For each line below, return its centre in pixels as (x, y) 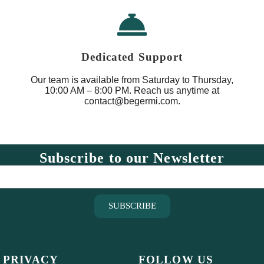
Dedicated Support (132, 57)
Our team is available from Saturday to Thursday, (132, 80)
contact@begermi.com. (132, 101)
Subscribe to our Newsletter (132, 158)
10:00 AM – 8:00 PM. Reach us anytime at (132, 90)
